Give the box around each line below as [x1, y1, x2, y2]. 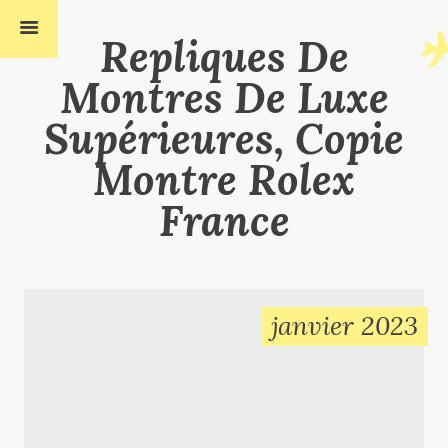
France [158, 193, 290, 247]
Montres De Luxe [59, 70, 389, 124]
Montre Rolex [93, 152, 355, 206]
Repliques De [99, 29, 349, 83]
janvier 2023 [271, 308, 419, 342]
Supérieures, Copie [44, 111, 404, 165]
